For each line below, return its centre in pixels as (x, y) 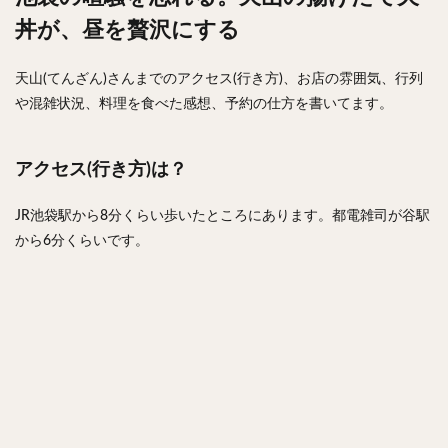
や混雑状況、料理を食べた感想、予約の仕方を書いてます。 (204, 103)
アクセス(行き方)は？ (101, 169)
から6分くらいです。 (82, 240)
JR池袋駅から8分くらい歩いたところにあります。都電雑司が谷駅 (222, 215)
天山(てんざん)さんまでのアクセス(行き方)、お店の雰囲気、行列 (219, 78)
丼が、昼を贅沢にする (127, 29)
